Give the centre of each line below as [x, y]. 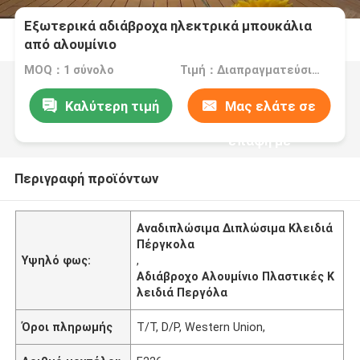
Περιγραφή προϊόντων [86, 178]
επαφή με [259, 140]
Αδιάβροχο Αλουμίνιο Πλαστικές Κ [236, 276]
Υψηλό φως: [57, 260]
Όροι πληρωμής [67, 327]
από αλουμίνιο [71, 45]
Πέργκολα [166, 244]
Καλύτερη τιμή [112, 106]
